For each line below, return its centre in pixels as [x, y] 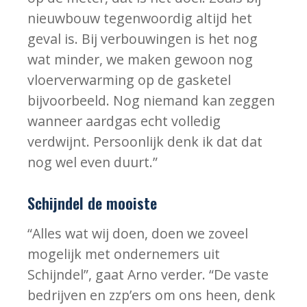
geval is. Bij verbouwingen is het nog [143, 39]
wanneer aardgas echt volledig [124, 121]
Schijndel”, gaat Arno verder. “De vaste [148, 275]
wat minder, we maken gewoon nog [140, 60]
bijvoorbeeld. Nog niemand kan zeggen [151, 101]
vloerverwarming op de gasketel [130, 80]
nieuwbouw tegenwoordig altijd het [140, 19]
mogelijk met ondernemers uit [124, 254]
